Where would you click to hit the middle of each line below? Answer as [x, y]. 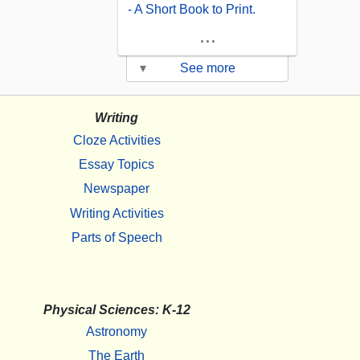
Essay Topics [117, 164]
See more [207, 68]
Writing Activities [117, 213]
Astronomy [117, 331]
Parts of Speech [117, 237]
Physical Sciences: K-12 [117, 309]
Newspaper [117, 189]
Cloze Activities [117, 140]
